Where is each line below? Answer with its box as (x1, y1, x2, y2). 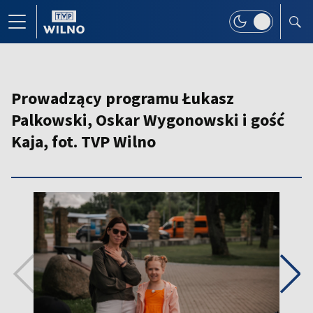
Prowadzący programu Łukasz (11, 87, 234, 109)
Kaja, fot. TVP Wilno (11, 131, 156, 152)
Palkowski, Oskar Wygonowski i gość (11, 109, 284, 131)
